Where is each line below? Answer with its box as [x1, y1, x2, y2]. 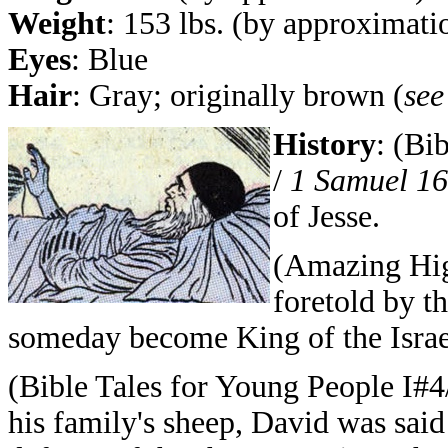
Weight [8, 6, 106, 41]
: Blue [71, 42, 148, 77]
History [273, 127, 376, 162]
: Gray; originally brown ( [72, 78, 404, 113]
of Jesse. [273, 199, 380, 234]
